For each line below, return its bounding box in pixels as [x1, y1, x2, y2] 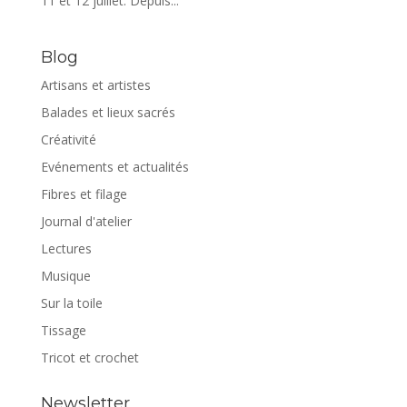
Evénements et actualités [40, 158, 189, 176]
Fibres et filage [40, 185, 127, 203]
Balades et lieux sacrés [40, 104, 175, 122]
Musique [40, 267, 91, 285]
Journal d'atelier [40, 213, 132, 231]
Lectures [40, 240, 92, 258]
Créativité [40, 131, 96, 149]
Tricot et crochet [40, 349, 139, 367]
